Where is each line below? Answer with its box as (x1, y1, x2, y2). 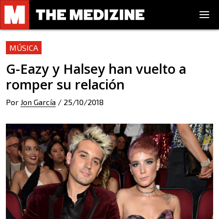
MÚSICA (9, 43, 38, 52)
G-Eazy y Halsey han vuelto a (6, 60, 186, 78)
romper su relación (6, 75, 125, 93)
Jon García (21, 97, 56, 107)
